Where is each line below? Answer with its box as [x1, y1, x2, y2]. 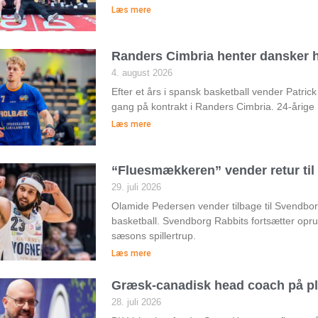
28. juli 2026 [111, 297, 161, 308]
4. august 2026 [111, 67, 172, 79]
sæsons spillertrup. [111, 230, 196, 242]
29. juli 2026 [111, 182, 161, 193]
